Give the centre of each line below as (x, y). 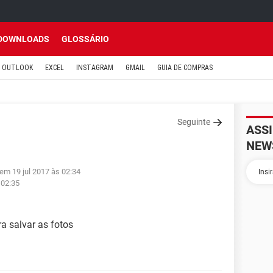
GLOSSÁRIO (85, 39)
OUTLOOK (17, 68)
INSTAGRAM (95, 68)
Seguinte (194, 122)
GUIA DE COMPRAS (185, 68)
